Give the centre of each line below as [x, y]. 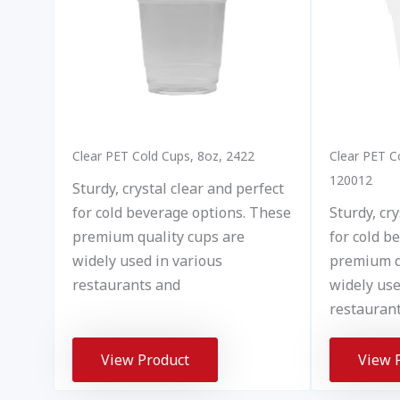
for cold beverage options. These [182, 212]
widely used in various [147, 260]
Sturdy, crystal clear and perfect [178, 188]
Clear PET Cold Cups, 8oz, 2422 [163, 155]
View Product [145, 359]
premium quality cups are [158, 236]
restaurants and [126, 284]
